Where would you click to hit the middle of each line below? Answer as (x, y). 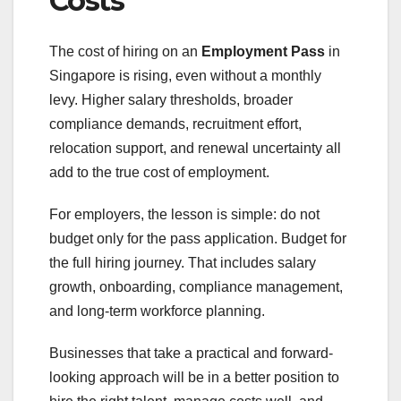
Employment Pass (263, 51)
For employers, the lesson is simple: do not (184, 214)
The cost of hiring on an (125, 51)
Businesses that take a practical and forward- (191, 353)
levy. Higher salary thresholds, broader (171, 99)
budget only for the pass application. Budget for (198, 238)
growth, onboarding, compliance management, (196, 286)
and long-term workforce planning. (157, 311)
